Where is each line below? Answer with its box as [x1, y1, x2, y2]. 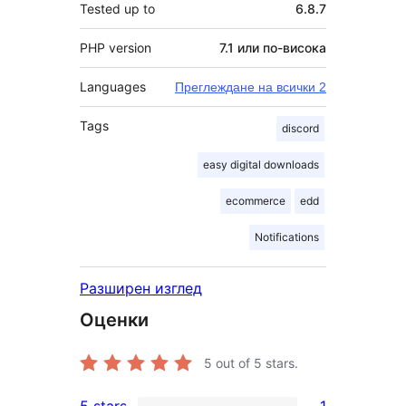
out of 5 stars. [212, 355, 298, 372]
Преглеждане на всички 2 [175, 80, 326, 95]
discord [282, 121, 319, 136]
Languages [80, 79, 146, 95]
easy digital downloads [203, 158, 319, 172]
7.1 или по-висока [219, 40, 326, 56]
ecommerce [226, 194, 285, 208]
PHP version [80, 40, 151, 56]
